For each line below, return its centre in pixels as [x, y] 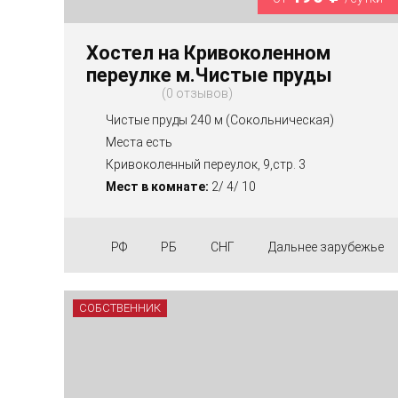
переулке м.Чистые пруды [209, 76]
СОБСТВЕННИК [120, 307]
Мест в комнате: [157, 186]
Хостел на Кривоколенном [208, 53]
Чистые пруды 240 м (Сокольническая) [220, 119]
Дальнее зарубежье [326, 247]
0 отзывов [197, 94]
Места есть [139, 142]
